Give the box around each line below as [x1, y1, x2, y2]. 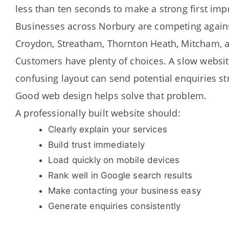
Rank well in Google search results [48, 170, 192, 180]
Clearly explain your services [48, 124, 168, 134]
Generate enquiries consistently [48, 201, 181, 211]
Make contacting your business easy [48, 186, 201, 196]
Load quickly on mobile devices [48, 155, 180, 165]
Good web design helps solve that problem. [15, 89, 207, 102]
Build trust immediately [48, 140, 145, 150]
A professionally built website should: [15, 107, 180, 119]
